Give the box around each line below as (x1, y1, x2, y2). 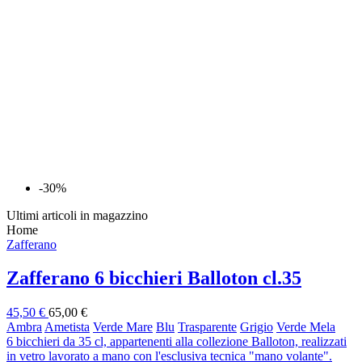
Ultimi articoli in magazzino (6, 208, 148, 222)
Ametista (44, 320, 90, 335)
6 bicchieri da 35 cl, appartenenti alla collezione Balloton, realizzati (6, 335, 347, 349)
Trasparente (178, 320, 237, 335)
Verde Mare (93, 320, 153, 335)
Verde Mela (276, 320, 335, 335)
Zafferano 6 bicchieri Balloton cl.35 (6, 267, 301, 289)
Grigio (240, 320, 273, 335)
